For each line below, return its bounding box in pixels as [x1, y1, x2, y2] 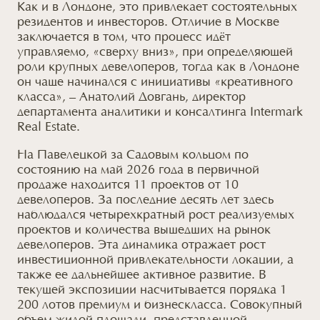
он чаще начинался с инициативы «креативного [16, 76, 293, 89]
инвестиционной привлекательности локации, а [16, 254, 294, 267]
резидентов [16, 16, 86, 29]
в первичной [186, 164, 259, 177]
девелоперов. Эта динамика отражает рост [16, 239, 266, 252]
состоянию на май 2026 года [16, 164, 187, 177]
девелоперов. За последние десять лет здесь [16, 194, 274, 207]
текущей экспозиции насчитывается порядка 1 [16, 284, 287, 297]
